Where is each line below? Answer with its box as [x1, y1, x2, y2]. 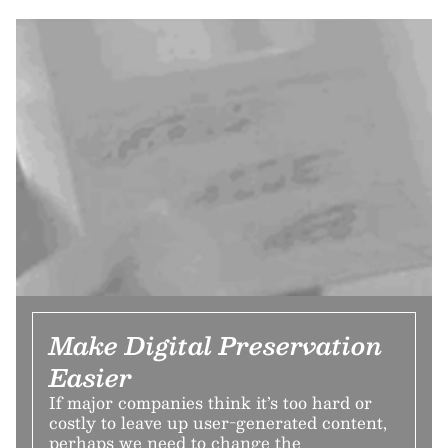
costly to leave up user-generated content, [49, 408, 387, 436]
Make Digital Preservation [49, 324, 382, 365]
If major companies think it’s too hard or [49, 388, 372, 416]
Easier [49, 356, 132, 397]
